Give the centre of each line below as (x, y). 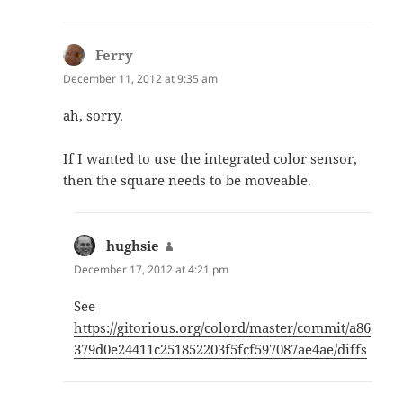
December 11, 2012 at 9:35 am (141, 78)
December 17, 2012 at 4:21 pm (152, 269)
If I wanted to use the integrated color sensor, (210, 158)
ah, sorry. (94, 115)
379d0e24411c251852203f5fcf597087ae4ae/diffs (221, 349)
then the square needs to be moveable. (188, 179)
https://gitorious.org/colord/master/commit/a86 (223, 327)
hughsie (133, 245)
